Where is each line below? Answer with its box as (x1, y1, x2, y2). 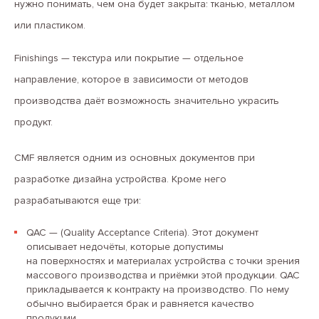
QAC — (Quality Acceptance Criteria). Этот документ (26, 226, 258, 239)
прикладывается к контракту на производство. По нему (26, 283, 289, 296)
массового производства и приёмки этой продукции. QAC (26, 269, 300, 281)
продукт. (14, 116, 53, 128)
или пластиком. (14, 19, 85, 31)
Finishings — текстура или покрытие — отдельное (14, 52, 244, 64)
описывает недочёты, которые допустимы (26, 241, 224, 253)
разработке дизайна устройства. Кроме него (14, 173, 226, 185)
